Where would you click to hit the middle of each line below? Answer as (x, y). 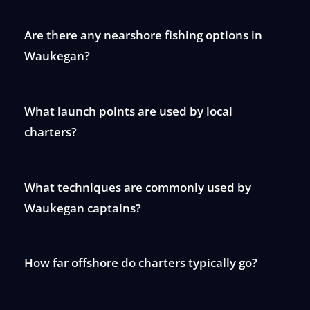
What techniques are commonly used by (137, 187)
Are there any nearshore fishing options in (143, 35)
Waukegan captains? (82, 208)
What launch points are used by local (128, 111)
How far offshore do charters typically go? (140, 263)
